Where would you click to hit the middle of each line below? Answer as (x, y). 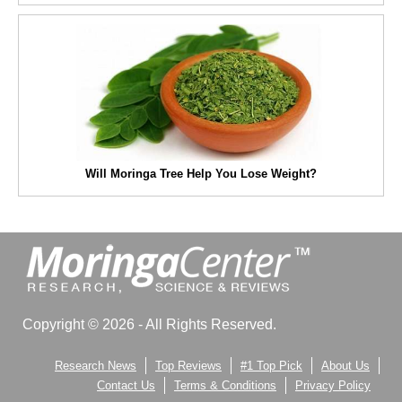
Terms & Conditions (225, 386)
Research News (96, 366)
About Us (345, 366)
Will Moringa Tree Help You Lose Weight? (201, 174)
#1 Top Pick (271, 366)
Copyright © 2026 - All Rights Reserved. (149, 325)
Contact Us (126, 386)
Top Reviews (188, 366)
